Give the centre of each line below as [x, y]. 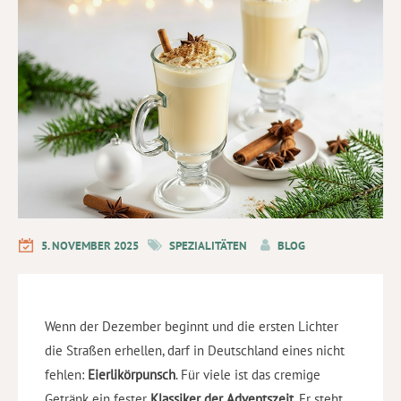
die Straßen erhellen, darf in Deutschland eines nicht [195, 350]
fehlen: [66, 374]
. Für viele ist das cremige [248, 374]
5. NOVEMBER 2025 [90, 245]
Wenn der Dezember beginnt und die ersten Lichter [192, 326]
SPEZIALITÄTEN [208, 245]
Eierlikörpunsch [132, 374]
